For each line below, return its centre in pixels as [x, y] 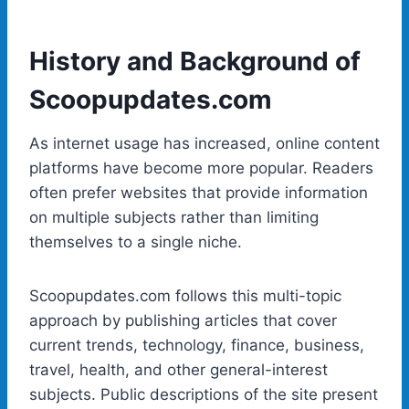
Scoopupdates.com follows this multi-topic [185, 295]
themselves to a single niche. [136, 241]
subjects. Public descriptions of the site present [204, 394]
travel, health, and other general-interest [178, 369]
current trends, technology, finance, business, [197, 345]
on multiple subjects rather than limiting [174, 217]
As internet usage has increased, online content [204, 143]
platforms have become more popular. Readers [201, 168]
